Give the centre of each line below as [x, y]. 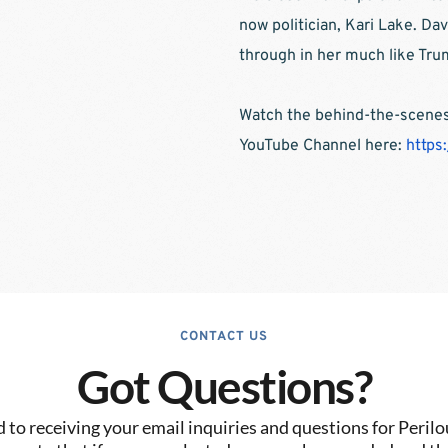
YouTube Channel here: [322, 146]
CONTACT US [224, 337]
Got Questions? [224, 387]
